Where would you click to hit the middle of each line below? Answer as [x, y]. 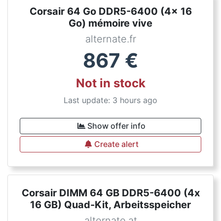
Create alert [116, 144]
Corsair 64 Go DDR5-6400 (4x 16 [110, 11]
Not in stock [110, 83]
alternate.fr [110, 39]
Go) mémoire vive [110, 23]
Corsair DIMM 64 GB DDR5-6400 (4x [110, 193]
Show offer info [116, 126]
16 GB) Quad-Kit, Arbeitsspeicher [110, 205]
